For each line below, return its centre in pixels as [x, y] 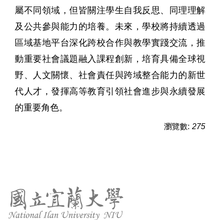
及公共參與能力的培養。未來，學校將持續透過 [110, 26]
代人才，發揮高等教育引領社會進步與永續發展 [110, 91]
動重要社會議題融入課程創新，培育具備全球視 [110, 59]
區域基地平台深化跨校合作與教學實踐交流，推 [110, 42]
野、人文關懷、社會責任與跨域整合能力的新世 [110, 75]
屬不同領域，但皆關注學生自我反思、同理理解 [110, 10]
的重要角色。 [41, 107]
